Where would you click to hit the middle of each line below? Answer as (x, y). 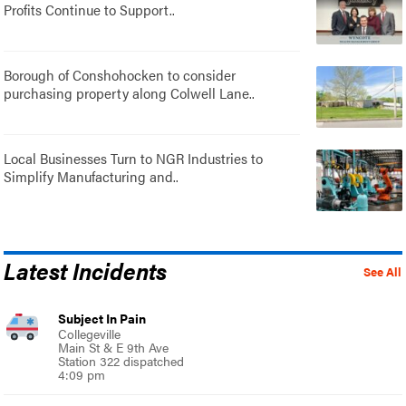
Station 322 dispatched (121, 361)
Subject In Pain (102, 319)
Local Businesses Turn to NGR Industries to (134, 159)
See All (382, 272)
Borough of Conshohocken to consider (120, 75)
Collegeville (90, 334)
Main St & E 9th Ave (114, 348)
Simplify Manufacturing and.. (92, 177)
